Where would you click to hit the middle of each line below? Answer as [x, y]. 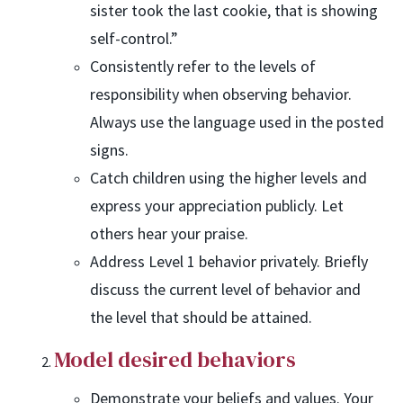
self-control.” [134, 39]
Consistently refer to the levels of [203, 67]
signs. [109, 150]
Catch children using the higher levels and [228, 178]
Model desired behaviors [175, 360]
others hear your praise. [169, 234]
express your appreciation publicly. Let [217, 206]
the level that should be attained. [201, 318]
